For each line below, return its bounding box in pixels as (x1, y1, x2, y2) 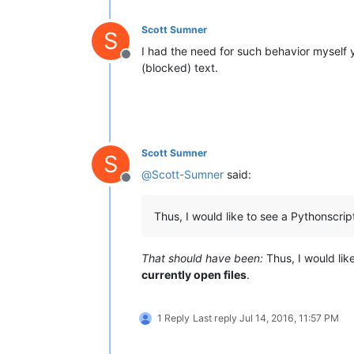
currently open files (141, 267, 247, 281)
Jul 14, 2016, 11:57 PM (239, 311, 339, 324)
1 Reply (157, 311, 190, 324)
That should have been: (141, 250, 263, 265)
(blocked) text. (141, 60, 218, 74)
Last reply (193, 311, 239, 324)
